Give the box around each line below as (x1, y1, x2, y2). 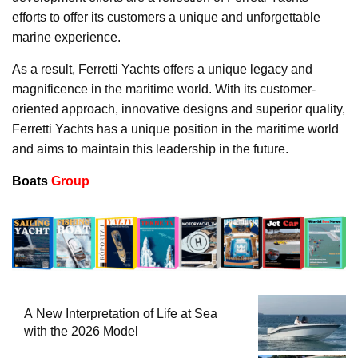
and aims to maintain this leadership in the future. (12, 141, 288, 156)
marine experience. (12, 30, 121, 44)
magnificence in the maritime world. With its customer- (12, 82, 316, 96)
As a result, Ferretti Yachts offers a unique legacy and (12, 62, 312, 76)
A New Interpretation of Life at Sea (24, 306, 217, 320)
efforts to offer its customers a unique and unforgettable (12, 10, 320, 24)
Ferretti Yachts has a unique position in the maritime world (12, 121, 339, 136)
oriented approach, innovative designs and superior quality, (12, 101, 345, 116)
